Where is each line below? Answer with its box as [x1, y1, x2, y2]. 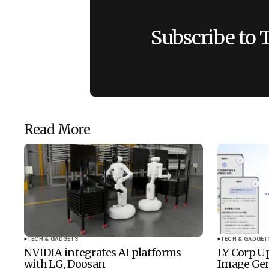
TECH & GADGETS [27, 235, 79, 243]
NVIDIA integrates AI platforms [24, 246, 181, 260]
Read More [24, 121, 91, 138]
